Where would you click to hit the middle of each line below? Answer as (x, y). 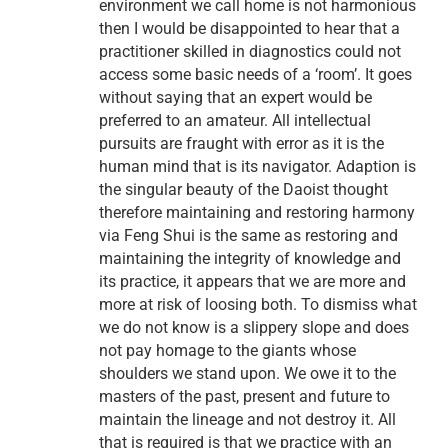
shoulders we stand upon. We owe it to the (247, 374)
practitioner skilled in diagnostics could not (250, 52)
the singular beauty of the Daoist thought (243, 190)
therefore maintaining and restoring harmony (257, 213)
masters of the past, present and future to (244, 397)
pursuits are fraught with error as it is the (241, 144)
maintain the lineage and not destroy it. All (247, 420)
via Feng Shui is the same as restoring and (248, 236)
